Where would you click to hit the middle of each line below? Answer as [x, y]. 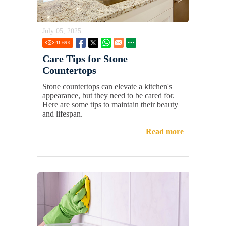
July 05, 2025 [62, 31]
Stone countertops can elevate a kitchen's [107, 87]
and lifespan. [63, 114]
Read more [165, 132]
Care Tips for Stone [85, 59]
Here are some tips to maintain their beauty [110, 105]
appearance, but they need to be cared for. [108, 96]
